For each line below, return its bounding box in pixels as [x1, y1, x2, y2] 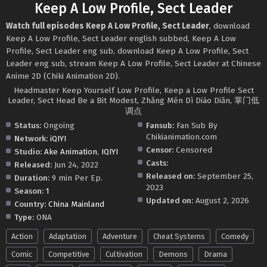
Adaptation [49, 231, 86, 241]
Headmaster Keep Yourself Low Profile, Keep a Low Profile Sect [13, 85, 254, 95]
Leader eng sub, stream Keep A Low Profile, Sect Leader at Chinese [6, 58, 261, 69]
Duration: [14, 172, 49, 183]
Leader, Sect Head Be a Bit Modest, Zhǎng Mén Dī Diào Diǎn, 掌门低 [8, 95, 259, 105]
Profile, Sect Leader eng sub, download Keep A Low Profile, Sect [6, 45, 249, 56]
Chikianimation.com [146, 131, 218, 142]
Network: [14, 133, 48, 144]
